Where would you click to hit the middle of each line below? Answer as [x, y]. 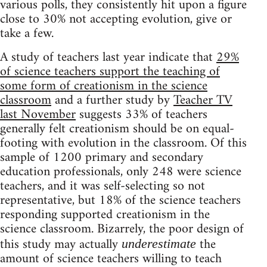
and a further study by [112, 101]
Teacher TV [203, 101]
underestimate [159, 244]
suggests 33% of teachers [142, 115]
